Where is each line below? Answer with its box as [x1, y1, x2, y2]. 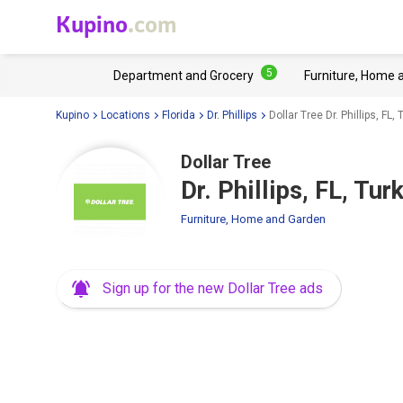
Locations [101, 108, 150, 121]
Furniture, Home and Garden [181, 212, 326, 226]
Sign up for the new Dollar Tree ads [103, 280, 323, 297]
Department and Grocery [113, 68, 254, 83]
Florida [162, 108, 195, 121]
